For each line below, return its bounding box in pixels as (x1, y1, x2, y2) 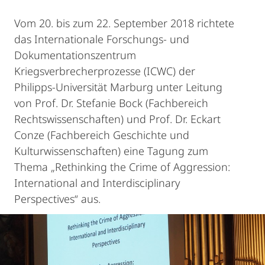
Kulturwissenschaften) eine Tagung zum (14, 144, 208, 158)
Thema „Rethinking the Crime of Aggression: (14, 160, 230, 174)
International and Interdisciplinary (14, 176, 180, 190)
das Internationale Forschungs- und (14, 32, 189, 46)
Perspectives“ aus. (14, 192, 101, 206)
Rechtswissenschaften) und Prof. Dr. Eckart (14, 112, 221, 126)
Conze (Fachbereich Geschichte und (14, 128, 189, 142)
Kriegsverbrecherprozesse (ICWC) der (14, 64, 195, 78)
